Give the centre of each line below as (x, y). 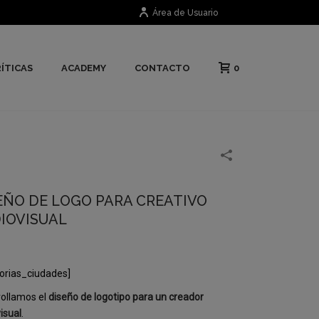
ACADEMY (84, 68)
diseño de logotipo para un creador (125, 297)
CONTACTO (162, 68)
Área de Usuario (185, 13)
